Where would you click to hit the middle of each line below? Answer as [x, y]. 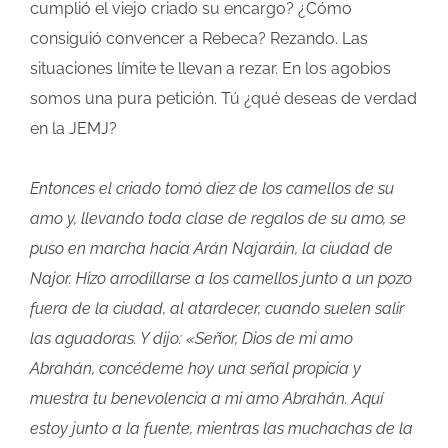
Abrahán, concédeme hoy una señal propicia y [195, 369]
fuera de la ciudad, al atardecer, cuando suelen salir [217, 309]
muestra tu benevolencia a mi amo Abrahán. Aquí [206, 399]
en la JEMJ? [73, 129]
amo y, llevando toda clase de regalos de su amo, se [218, 219]
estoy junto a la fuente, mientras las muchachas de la [221, 429]
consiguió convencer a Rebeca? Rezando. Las [199, 39]
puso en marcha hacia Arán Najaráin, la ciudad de [211, 249]
